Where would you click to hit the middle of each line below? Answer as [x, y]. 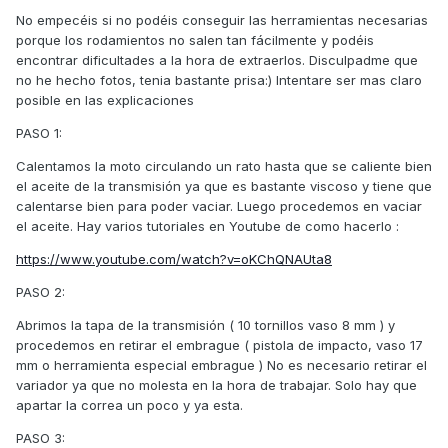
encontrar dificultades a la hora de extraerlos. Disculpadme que [217, 60]
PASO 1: [39, 133]
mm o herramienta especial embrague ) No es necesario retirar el [221, 365]
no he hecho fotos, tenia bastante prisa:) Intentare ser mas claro [219, 80]
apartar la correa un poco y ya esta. [129, 405]
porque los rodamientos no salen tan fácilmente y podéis [195, 40]
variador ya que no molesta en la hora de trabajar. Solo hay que [216, 385]
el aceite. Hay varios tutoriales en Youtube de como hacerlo [206, 226]
